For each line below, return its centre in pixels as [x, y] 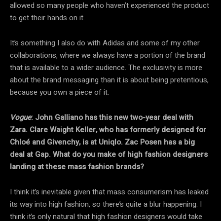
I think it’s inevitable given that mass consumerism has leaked [109, 192]
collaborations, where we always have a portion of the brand [108, 55]
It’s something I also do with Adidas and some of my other [105, 43]
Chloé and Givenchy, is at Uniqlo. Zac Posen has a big [102, 142]
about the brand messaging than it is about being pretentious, [109, 80]
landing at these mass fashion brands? [77, 166]
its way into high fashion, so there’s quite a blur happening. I [106, 204]
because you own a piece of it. [59, 92]
